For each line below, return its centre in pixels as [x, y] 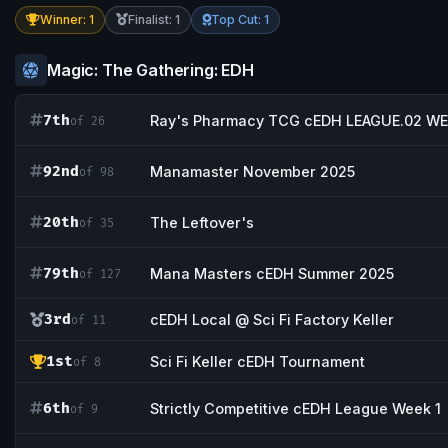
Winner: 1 [67, 20]
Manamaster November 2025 [252, 171]
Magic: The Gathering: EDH [150, 70]
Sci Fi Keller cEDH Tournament [257, 362]
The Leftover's [202, 222]
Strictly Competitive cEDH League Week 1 [295, 408]
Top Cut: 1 [240, 20]
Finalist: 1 [154, 20]
